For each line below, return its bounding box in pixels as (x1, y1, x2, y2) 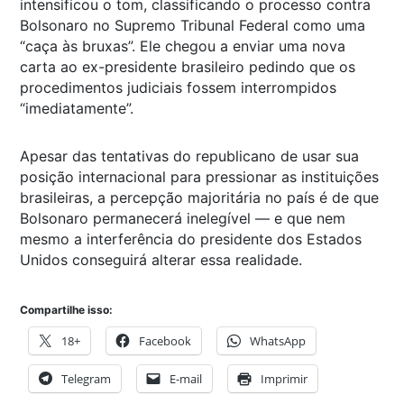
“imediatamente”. (20, 98, 133, 117)
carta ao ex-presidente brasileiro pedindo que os (20, 57, 355, 76)
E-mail (170, 370, 202, 387)
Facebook (139, 332, 191, 349)
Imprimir (261, 370, 308, 387)
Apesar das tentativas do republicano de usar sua (20, 146, 359, 165)
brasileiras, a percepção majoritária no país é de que (20, 188, 379, 207)
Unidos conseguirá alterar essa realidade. (20, 250, 302, 269)
